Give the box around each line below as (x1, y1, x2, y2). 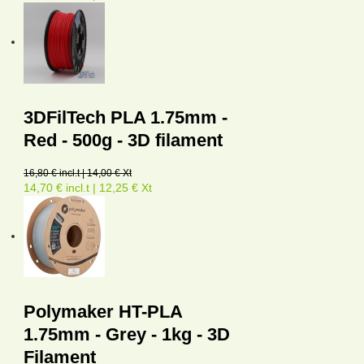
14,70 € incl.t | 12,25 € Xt (24, 181, 152, 195)
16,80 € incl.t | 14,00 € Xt (24, 167, 132, 180)
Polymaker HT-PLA (24, 301, 182, 323)
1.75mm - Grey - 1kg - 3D (24, 324, 230, 345)
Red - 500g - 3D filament (24, 130, 223, 151)
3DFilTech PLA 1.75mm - (24, 107, 227, 128)
